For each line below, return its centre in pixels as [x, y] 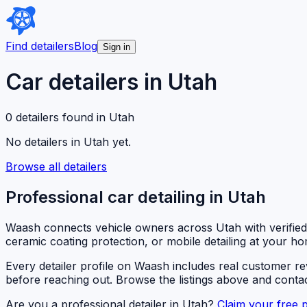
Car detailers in [87, 82]
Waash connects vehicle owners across [111, 227]
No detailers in [45, 142]
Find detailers [40, 46]
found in [84, 117]
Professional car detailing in [116, 197]
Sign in [116, 47]
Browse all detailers [56, 166]
